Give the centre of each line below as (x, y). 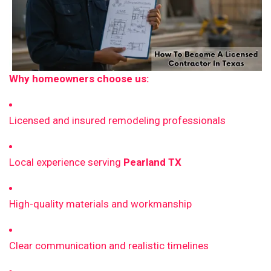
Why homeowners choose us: (79, 79)
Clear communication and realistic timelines (109, 246)
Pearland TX (152, 162)
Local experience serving (66, 162)
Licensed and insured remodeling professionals (117, 121)
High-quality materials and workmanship (100, 204)
